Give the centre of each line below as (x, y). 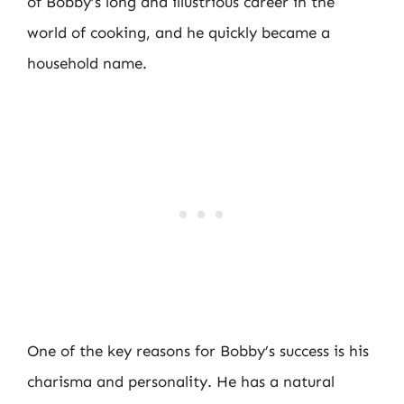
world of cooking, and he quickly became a (179, 32)
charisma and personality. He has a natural (181, 381)
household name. (87, 63)
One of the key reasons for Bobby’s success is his (198, 351)
